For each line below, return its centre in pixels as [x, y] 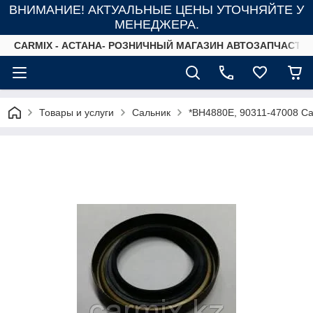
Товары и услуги [77, 112]
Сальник [151, 112]
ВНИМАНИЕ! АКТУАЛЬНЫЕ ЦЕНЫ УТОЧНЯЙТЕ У [156, 10]
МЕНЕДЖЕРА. [156, 24]
